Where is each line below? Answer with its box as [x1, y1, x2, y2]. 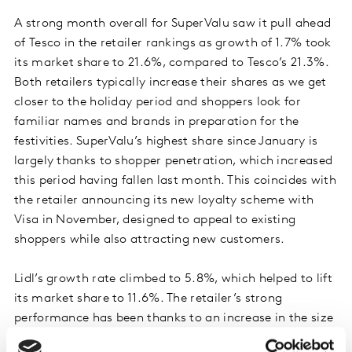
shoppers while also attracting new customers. [14, 233, 285, 247]
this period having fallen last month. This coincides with [14, 174, 337, 188]
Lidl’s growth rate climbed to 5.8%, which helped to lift [14, 273, 333, 286]
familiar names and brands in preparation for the [14, 115, 299, 129]
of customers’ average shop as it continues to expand [14, 332, 323, 345]
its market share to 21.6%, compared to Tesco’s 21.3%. [14, 57, 328, 70]
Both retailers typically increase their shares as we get [14, 76, 327, 90]
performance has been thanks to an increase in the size [14, 312, 334, 325]
